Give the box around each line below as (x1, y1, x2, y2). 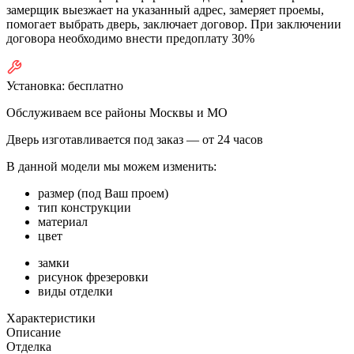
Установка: (6, 78, 68, 92)
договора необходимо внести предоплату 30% (6, 31, 254, 45)
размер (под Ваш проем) (38, 186, 168, 200)
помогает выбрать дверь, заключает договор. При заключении (6, 17, 341, 31)
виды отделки (38, 284, 113, 298)
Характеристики (6, 311, 96, 325)
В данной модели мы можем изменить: (6, 159, 217, 173)
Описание (6, 325, 61, 339)
